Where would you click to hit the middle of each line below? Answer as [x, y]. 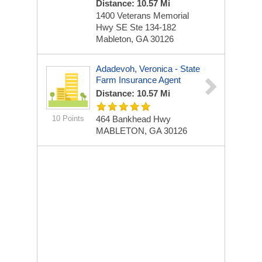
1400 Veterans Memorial [142, 15]
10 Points [68, 118]
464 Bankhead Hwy [133, 119]
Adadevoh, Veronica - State [148, 69]
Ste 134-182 [153, 27]
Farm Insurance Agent [138, 80]
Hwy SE [113, 27]
